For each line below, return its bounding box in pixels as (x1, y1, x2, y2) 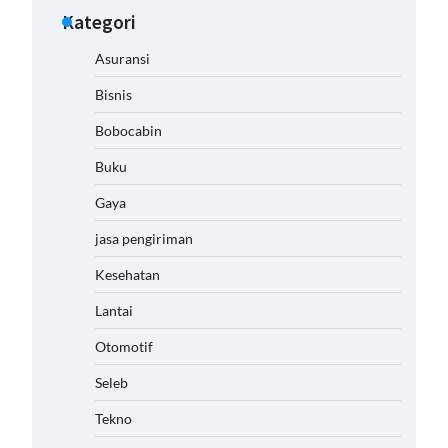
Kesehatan (95, 266, 160, 283)
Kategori (62, 10, 136, 34)
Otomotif (95, 338, 153, 355)
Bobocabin (95, 122, 162, 139)
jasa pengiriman (95, 230, 193, 247)
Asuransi (95, 50, 150, 67)
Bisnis (95, 86, 132, 103)
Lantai (95, 302, 133, 319)
